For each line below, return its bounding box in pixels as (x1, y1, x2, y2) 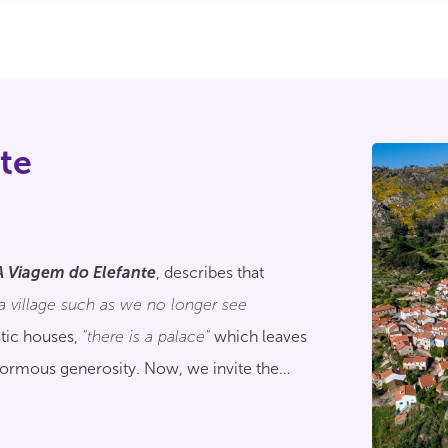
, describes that (156, 263, 264, 282)
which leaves (210, 327, 307, 346)
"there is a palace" (82, 327, 210, 346)
